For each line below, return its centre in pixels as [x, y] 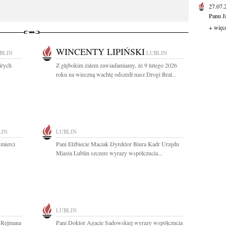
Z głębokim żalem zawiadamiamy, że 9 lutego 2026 [117, 65]
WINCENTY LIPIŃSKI [100, 51]
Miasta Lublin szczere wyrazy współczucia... [109, 153]
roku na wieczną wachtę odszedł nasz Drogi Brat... [116, 74]
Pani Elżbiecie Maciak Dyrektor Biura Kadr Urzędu [118, 144]
